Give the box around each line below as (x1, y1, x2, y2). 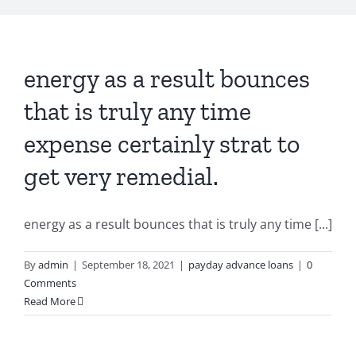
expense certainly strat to (24, 129, 300, 160)
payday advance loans (188, 257, 293, 273)
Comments (24, 276, 76, 291)
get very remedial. (24, 161, 219, 192)
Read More (24, 294, 75, 309)
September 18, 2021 (82, 257, 175, 273)
